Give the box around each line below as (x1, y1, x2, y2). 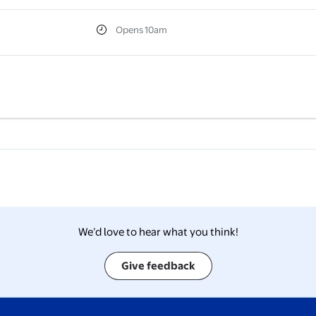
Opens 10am (115, 24, 167, 36)
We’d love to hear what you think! (78, 225, 238, 239)
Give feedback (121, 259, 195, 273)
